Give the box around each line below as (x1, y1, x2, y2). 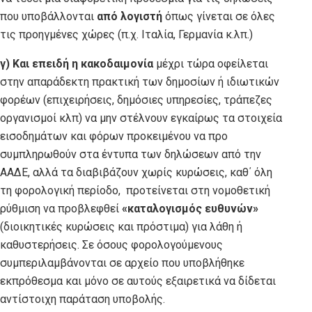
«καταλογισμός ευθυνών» (122, 201, 258, 215)
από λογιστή (97, 9, 162, 23)
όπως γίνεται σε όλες (162, 9, 275, 23)
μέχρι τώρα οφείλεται (153, 56, 268, 70)
